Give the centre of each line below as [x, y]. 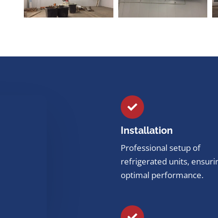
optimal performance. [162, 175]
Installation [147, 130]
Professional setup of [161, 147]
